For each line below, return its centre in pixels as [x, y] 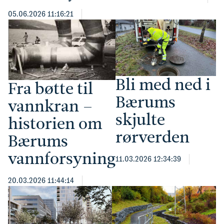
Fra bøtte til [50, 89]
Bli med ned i [163, 85]
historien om [55, 124]
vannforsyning [62, 159]
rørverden [152, 137]
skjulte [140, 120]
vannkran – [50, 106]
